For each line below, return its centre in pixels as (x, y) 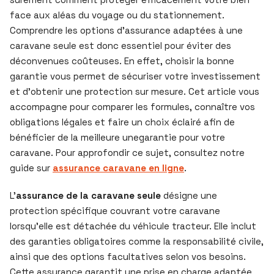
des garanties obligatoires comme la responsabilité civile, (137, 241)
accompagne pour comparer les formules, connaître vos (132, 107)
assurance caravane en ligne (118, 168)
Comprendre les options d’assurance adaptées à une (126, 30)
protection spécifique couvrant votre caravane (115, 211)
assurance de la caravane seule (88, 195)
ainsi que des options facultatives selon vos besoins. (128, 257)
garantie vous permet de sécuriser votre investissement (135, 76)
